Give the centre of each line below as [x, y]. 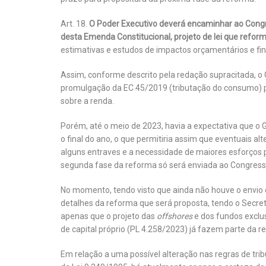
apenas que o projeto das [109, 216]
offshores [175, 216]
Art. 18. [75, 24]
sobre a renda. [87, 101]
